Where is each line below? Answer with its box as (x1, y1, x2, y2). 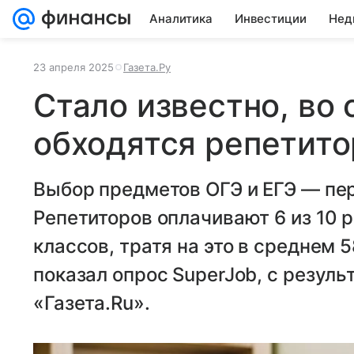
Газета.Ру (123, 61, 171, 73)
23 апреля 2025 (33, 61, 114, 73)
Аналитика (149, 11, 213, 26)
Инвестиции (235, 11, 307, 26)
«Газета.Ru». (33, 292, 150, 314)
